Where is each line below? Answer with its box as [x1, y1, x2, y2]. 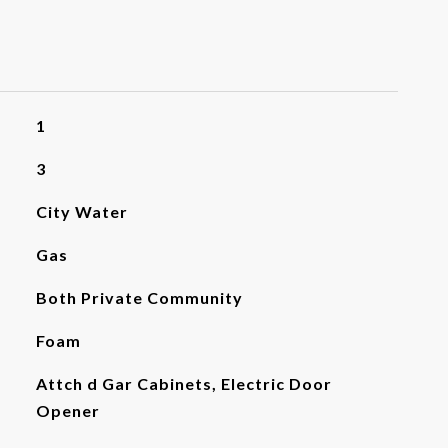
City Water [35, 202, 128, 221]
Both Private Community [35, 288, 243, 307]
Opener [35, 401, 100, 420]
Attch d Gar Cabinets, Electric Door [35, 374, 332, 393]
